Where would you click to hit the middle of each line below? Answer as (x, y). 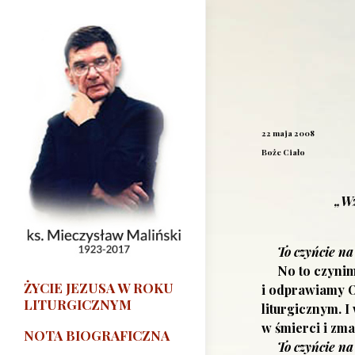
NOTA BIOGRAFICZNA (97, 336)
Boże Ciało (283, 152)
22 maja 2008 (288, 133)
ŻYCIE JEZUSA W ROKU (99, 288)
